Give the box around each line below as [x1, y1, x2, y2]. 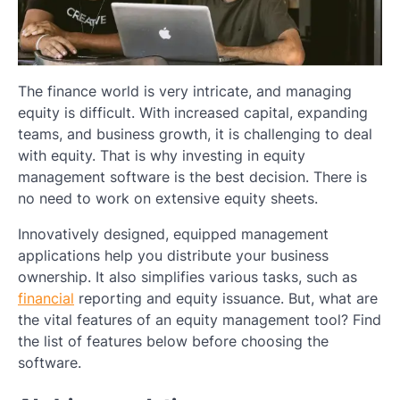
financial [18, 289, 74, 308]
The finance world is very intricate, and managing [18, 82, 352, 101]
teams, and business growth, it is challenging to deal [18, 125, 372, 144]
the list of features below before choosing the [18, 332, 329, 351]
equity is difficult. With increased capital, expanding [18, 104, 368, 122]
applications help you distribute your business [18, 246, 329, 265]
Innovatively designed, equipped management [18, 225, 329, 244]
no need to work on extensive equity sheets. [18, 189, 318, 208]
